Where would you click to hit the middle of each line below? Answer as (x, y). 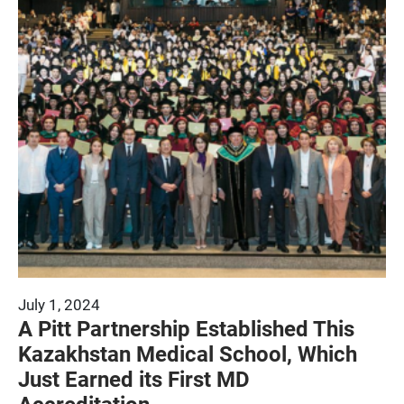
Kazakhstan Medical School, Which (188, 353)
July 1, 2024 (59, 304)
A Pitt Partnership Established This (186, 328)
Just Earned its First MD (134, 378)
